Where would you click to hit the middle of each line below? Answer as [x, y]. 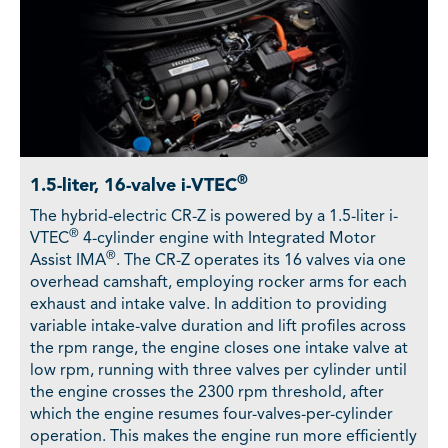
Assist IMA [68, 260]
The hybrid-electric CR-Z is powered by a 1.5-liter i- [214, 216]
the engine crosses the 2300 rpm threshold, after [207, 392]
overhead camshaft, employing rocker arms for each [218, 282]
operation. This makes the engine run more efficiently [223, 436]
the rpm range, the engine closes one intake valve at [219, 348]
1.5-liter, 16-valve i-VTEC [133, 185]
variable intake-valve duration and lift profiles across [218, 326]
